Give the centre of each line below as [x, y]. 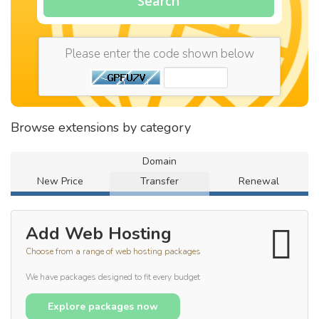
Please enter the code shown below [159, 54]
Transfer [159, 181]
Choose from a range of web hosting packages [113, 251]
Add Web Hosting [99, 234]
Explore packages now [103, 307]
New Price [61, 181]
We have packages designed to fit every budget [113, 277]
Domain [159, 161]
